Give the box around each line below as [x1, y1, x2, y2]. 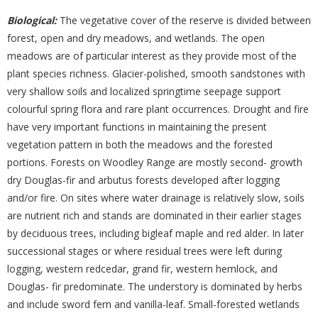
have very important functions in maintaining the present [7, 120, 267, 133]
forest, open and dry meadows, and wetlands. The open [7, 31, 265, 45]
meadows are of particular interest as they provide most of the [7, 49, 297, 62]
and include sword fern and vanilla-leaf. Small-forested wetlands [7, 297, 300, 311]
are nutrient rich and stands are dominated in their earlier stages [7, 209, 302, 222]
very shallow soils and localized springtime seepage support [7, 84, 281, 98]
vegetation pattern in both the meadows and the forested [7, 138, 273, 151]
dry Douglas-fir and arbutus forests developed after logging [7, 173, 280, 187]
